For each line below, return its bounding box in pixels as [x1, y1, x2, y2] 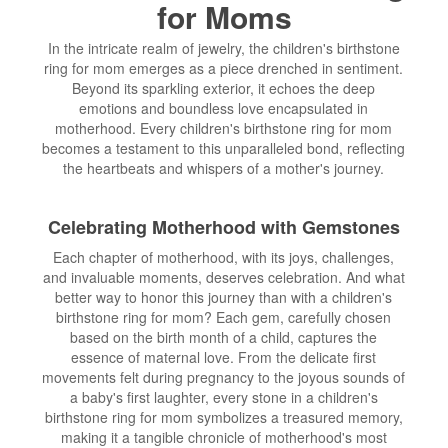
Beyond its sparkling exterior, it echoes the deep [72, 78, 376, 99]
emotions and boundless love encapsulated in [79, 98, 369, 119]
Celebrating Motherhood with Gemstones [48, 214, 400, 241]
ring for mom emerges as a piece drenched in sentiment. [44, 58, 404, 79]
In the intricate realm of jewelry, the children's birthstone [47, 38, 400, 59]
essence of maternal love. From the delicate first [71, 347, 377, 368]
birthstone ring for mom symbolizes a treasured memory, [44, 407, 403, 428]
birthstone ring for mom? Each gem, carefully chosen [56, 307, 392, 328]
